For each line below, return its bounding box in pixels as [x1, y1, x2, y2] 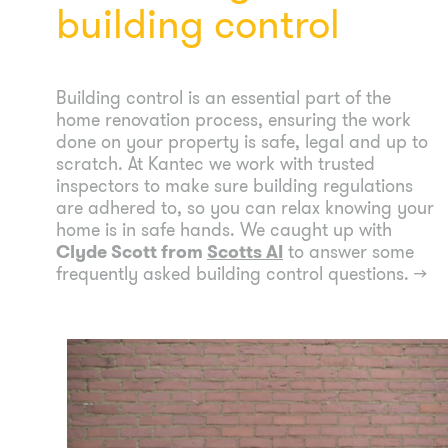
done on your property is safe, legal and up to [56, 128, 428, 155]
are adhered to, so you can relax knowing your [56, 194, 434, 221]
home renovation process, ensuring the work [56, 106, 411, 133]
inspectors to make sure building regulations [56, 172, 413, 199]
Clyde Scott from [56, 238, 207, 265]
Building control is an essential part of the [56, 84, 391, 111]
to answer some [283, 238, 414, 265]
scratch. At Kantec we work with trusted [56, 150, 375, 177]
